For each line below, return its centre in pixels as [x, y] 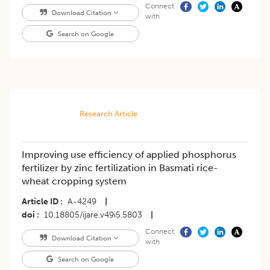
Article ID [40, 202]
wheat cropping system [74, 181]
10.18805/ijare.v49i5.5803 [93, 215]
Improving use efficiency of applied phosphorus [129, 155]
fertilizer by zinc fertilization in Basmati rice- [120, 168]
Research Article [108, 114]
